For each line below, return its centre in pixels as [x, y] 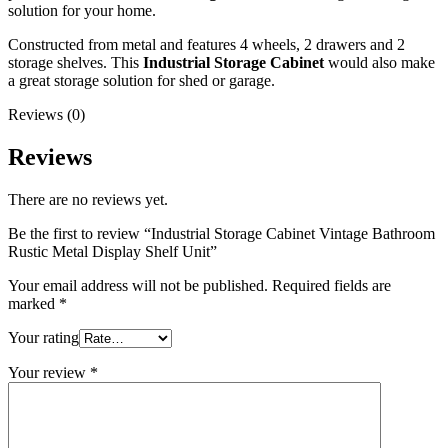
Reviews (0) [46, 115]
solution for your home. [82, 11]
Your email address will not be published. [138, 286]
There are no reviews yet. [88, 200]
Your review [49, 373]
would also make [379, 63]
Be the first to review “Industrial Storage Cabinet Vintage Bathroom [221, 234]
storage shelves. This [75, 63]
